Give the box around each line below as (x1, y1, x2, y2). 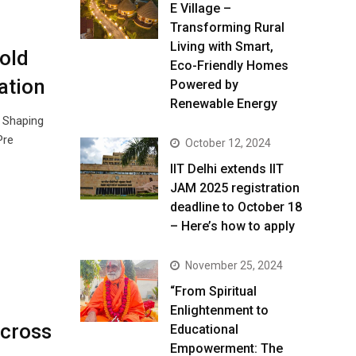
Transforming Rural (170, 20, 284, 35)
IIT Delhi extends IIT (170, 161, 284, 176)
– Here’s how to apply (170, 219, 295, 234)
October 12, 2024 (185, 137, 271, 149)
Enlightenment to (170, 303, 269, 318)
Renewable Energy (170, 96, 277, 111)
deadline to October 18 (170, 199, 302, 215)
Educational (170, 322, 238, 337)
